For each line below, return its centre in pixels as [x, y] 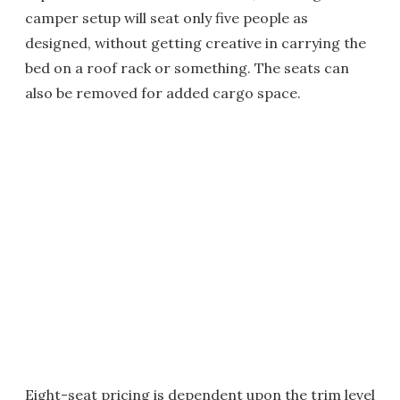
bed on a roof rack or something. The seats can [187, 68]
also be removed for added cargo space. [163, 93]
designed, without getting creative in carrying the [196, 43]
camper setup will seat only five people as [167, 18]
